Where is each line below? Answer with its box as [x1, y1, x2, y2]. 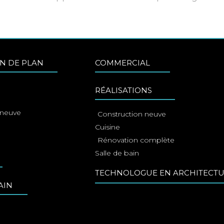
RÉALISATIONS [95, 85, 152, 95]
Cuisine [95, 122, 120, 132]
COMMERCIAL [95, 58, 150, 68]
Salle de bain [95, 148, 139, 158]
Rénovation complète [97, 135, 175, 145]
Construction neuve [97, 109, 166, 119]
